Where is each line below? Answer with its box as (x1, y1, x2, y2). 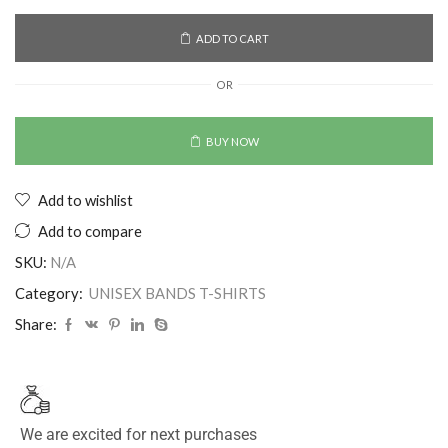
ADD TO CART (195, 31, 269, 45)
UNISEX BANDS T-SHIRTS (89, 284, 266, 303)
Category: (15, 284, 86, 303)
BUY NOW (205, 134, 259, 148)
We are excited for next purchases (20, 425, 257, 445)
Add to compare (38, 222, 142, 241)
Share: (15, 315, 57, 334)
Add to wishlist (38, 191, 133, 210)
